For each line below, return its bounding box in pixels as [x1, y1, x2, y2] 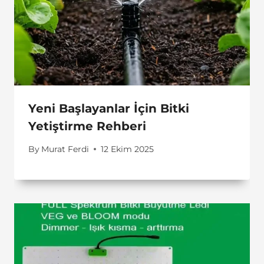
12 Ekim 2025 [101, 144, 154, 154]
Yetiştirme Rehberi [28, 119, 146, 134]
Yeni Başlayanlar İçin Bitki [28, 101, 189, 116]
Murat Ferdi [41, 144, 90, 154]
